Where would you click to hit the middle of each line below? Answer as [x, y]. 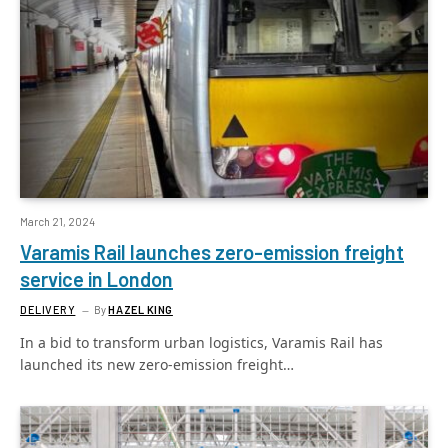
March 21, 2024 [57, 221]
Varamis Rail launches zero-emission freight [212, 252]
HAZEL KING [140, 309]
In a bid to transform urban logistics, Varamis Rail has [201, 342]
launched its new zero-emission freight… [157, 364]
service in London [96, 279]
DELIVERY [48, 309]
